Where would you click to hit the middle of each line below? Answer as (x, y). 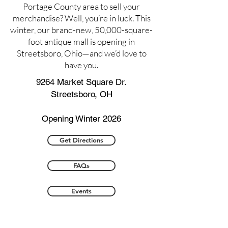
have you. (81, 65)
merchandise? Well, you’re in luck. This (81, 18)
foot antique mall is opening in (81, 41)
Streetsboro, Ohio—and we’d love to (81, 53)
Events (81, 191)
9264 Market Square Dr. (81, 82)
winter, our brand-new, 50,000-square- (81, 30)
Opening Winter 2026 (81, 119)
